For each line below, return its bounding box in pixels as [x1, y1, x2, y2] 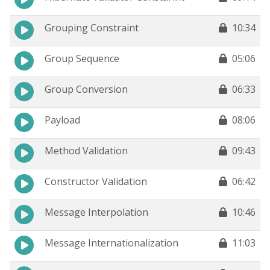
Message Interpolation [45, 206, 148, 219]
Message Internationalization [45, 236, 178, 250]
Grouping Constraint [45, 21, 139, 35]
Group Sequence [45, 52, 119, 66]
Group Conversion [45, 83, 128, 96]
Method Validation [45, 144, 128, 158]
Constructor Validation [45, 175, 147, 189]
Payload [45, 113, 80, 127]
